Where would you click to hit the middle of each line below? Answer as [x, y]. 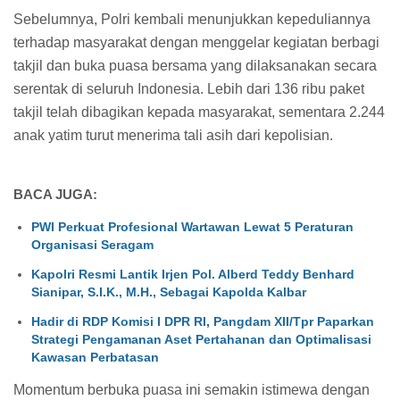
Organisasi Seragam [92, 244]
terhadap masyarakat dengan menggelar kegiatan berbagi [196, 42]
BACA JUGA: [55, 195]
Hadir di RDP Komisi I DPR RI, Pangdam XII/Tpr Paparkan [203, 321]
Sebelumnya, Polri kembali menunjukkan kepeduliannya [192, 19]
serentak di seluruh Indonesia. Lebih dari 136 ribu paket [189, 88]
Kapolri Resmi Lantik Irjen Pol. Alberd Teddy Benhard [193, 274]
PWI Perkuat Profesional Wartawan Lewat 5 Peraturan [192, 226]
